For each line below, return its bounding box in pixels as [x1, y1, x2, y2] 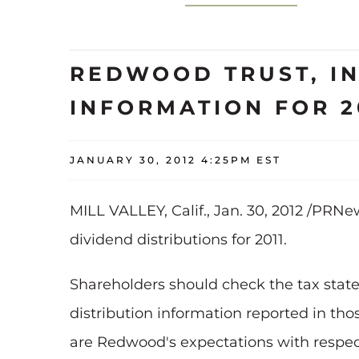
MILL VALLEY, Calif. [70, 202, 207, 220]
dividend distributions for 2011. [70, 231, 287, 249]
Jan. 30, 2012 [214, 202, 303, 220]
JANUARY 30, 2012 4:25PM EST [70, 154, 281, 167]
